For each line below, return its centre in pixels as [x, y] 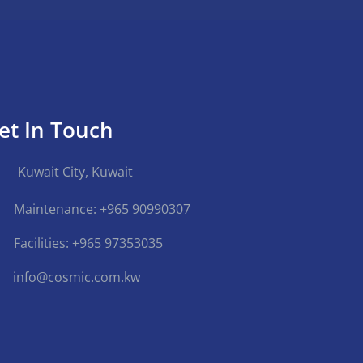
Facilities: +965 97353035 [89, 243]
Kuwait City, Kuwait [76, 172]
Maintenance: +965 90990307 [102, 209]
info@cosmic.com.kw [77, 277]
